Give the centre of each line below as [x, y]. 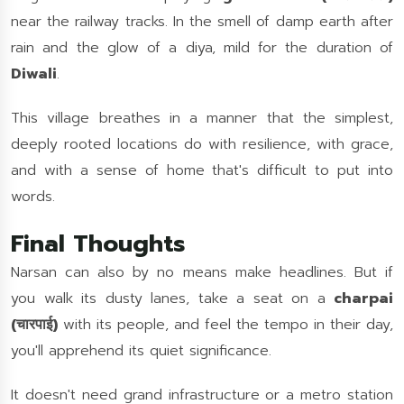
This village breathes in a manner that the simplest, [202, 118]
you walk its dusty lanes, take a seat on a [172, 298]
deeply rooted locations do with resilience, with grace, [202, 144]
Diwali [34, 74]
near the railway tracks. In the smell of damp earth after [202, 22]
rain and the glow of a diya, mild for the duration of [202, 48]
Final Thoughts [98, 244]
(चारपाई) [34, 325]
